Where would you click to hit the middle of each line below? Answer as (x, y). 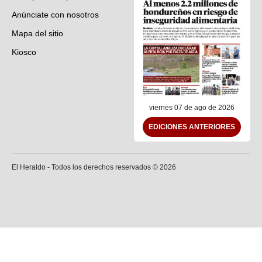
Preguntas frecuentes (51, 70)
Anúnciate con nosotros (55, 14)
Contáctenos (35, 89)
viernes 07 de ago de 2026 (192, 108)
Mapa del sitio (37, 33)
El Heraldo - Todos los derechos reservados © (86, 168)
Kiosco (24, 52)
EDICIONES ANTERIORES (192, 127)
